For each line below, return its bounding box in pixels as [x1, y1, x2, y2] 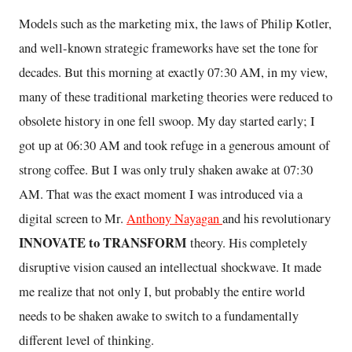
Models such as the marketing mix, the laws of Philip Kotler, [19, 14, 332, 32]
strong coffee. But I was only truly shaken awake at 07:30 [19, 160, 313, 178]
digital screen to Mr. [19, 209, 126, 227]
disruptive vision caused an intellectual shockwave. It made [19, 258, 321, 276]
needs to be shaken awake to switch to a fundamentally [19, 306, 299, 324]
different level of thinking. [19, 331, 154, 349]
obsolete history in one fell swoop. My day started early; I [19, 112, 315, 130]
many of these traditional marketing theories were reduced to [19, 87, 332, 105]
